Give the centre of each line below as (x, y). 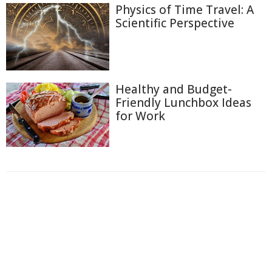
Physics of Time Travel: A (185, 10)
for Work (140, 116)
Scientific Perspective (175, 23)
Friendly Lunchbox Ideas (183, 103)
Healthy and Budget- (174, 90)
